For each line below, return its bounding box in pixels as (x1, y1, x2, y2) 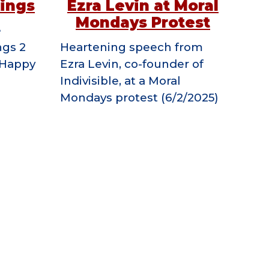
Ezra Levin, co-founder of (59, 56, 204, 71)
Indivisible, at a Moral (59, 73, 181, 88)
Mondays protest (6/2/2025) (59, 90, 219, 104)
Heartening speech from (59, 40, 203, 54)
